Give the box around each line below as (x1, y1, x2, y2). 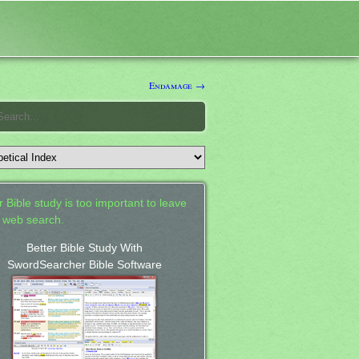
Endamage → (149, 78, 205, 91)
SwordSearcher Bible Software (6, 258, 162, 271)
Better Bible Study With (26, 241, 143, 254)
